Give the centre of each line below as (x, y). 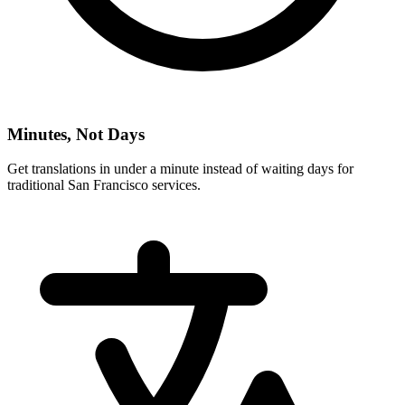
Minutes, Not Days (76, 134)
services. (174, 185)
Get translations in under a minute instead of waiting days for (180, 169)
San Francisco (108, 185)
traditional (38, 185)
